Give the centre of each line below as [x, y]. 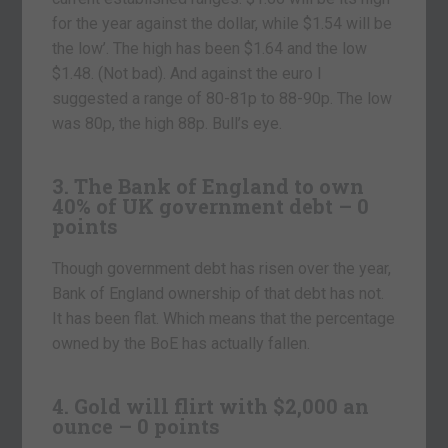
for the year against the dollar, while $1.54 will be [222, 23]
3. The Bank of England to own [208, 185]
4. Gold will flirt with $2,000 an [211, 405]
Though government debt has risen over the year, [222, 268]
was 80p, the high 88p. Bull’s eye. [167, 123]
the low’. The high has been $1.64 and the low [210, 48]
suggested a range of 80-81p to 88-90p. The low [222, 98]
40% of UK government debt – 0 [211, 205]
